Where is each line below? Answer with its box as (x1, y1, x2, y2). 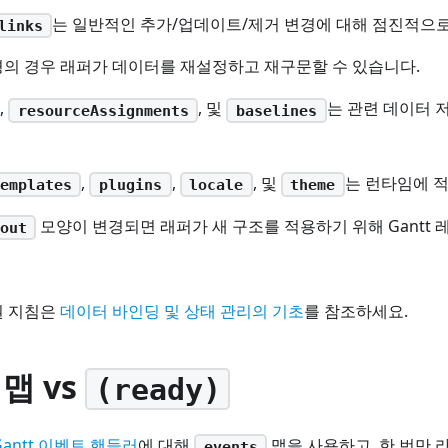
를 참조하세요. (304, 299, 408, 322)
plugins (98, 175, 162, 194)
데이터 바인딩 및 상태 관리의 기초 (60, 299, 304, 322)
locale (189, 175, 244, 194)
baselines (235, 101, 317, 120)
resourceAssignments (17, 101, 189, 120)
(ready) (94, 371, 221, 407)
